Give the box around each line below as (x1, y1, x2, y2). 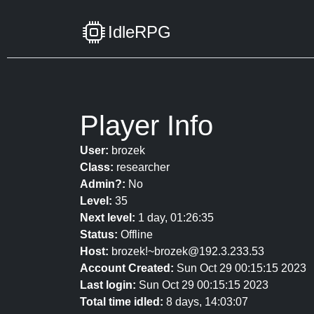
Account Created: (80, 262, 174, 274)
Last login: (80, 279, 136, 291)
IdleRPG (108, 22, 171, 41)
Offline (118, 228, 153, 240)
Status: (80, 228, 118, 240)
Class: (80, 161, 114, 173)
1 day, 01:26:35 (135, 212, 214, 224)
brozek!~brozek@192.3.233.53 (109, 245, 264, 257)
